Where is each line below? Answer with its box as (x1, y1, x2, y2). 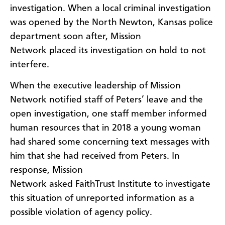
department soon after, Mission (10, 32, 141, 41)
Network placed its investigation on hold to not (10, 46, 206, 55)
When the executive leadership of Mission (10, 81, 181, 90)
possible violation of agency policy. (10, 207, 157, 217)
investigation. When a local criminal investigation (10, 4, 211, 13)
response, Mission (10, 165, 83, 175)
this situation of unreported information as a (10, 193, 194, 203)
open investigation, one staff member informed (10, 109, 207, 119)
